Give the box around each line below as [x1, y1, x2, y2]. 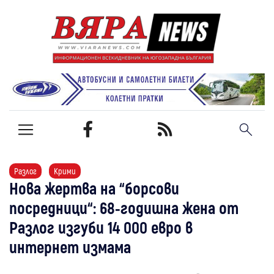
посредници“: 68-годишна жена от [9, 197, 239, 217]
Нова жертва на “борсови [9, 177, 179, 198]
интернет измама [9, 236, 131, 256]
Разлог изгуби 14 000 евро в [9, 217, 193, 237]
